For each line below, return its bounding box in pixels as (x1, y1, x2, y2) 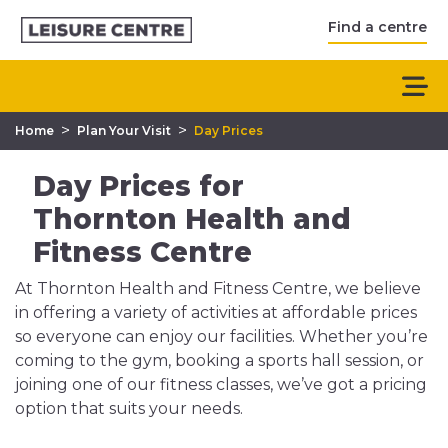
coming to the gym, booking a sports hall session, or (15, 351, 424, 370)
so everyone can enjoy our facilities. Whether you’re (15, 327, 428, 346)
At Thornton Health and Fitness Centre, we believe (15, 279, 421, 298)
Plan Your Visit (77, 123, 171, 138)
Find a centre (328, 17, 427, 36)
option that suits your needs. (15, 399, 243, 418)
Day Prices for (33, 169, 245, 203)
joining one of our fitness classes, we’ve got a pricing (15, 375, 427, 394)
